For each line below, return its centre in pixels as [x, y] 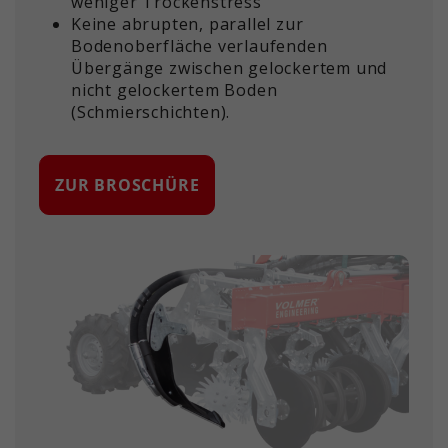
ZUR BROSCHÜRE [127, 185]
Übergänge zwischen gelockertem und [229, 68]
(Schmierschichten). [151, 112]
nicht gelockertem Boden [174, 90]
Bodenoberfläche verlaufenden [199, 46]
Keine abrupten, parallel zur [187, 24]
